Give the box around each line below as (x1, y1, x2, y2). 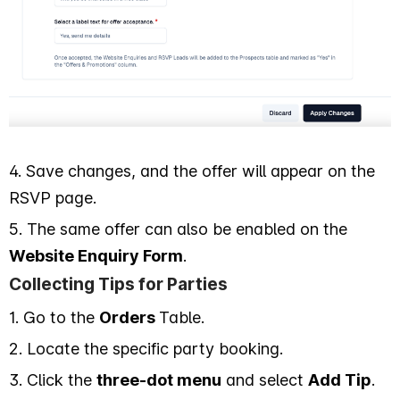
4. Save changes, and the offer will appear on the (9, 161, 375, 180)
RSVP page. (9, 187, 96, 207)
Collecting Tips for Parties (9, 273, 228, 295)
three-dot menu (96, 370, 221, 389)
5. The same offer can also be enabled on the (9, 219, 347, 238)
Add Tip (308, 370, 371, 389)
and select (221, 370, 308, 389)
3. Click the (9, 370, 96, 389)
